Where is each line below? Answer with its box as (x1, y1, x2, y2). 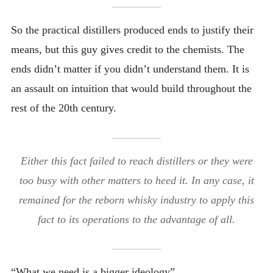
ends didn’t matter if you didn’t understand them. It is (10, 63, 249, 76)
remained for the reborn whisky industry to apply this (19, 193, 254, 206)
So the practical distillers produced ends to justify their (10, 24, 253, 37)
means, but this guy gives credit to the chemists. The (10, 43, 244, 56)
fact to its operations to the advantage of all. (38, 213, 235, 225)
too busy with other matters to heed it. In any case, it (19, 174, 254, 186)
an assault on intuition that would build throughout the (10, 82, 252, 95)
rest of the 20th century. (10, 102, 116, 115)
